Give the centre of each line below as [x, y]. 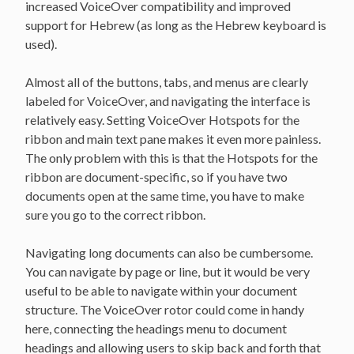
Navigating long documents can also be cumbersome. [169, 252]
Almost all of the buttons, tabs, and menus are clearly [167, 81]
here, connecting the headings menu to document [156, 328]
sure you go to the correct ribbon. [117, 214]
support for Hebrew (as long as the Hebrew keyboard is [176, 24]
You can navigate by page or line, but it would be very [168, 271]
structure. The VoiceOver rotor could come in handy [165, 309]
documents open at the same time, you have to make [165, 195]
